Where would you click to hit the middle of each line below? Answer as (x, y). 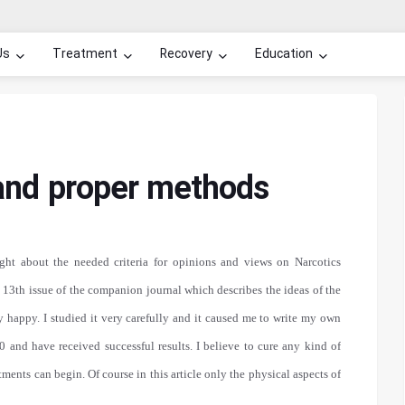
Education (284, 54)
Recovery (186, 54)
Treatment (85, 54)
